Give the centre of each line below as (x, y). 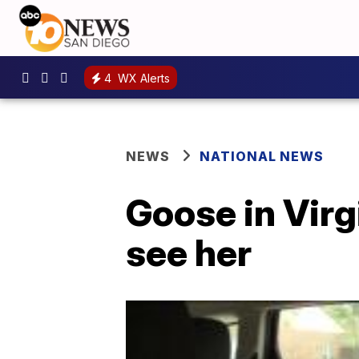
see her (189, 252)
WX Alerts (142, 78)
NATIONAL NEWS (262, 156)
